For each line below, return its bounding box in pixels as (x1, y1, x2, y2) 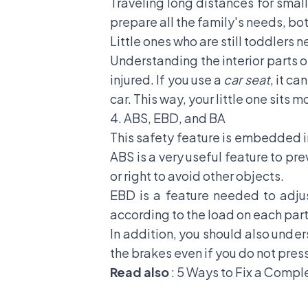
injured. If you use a (110, 71, 224, 88)
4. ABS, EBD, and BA (110, 110, 225, 126)
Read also (110, 264, 171, 280)
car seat (223, 71, 270, 88)
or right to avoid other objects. (110, 168, 284, 184)
